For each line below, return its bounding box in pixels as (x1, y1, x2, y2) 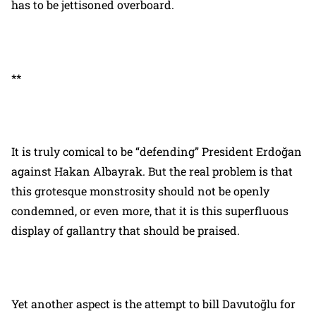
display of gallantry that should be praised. (11, 223, 240, 238)
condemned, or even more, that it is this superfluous (11, 203, 288, 218)
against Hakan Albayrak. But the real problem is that (11, 164, 293, 178)
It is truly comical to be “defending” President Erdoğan (11, 144, 302, 159)
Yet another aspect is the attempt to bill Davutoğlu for (11, 296, 296, 311)
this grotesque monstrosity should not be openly (11, 183, 269, 198)
